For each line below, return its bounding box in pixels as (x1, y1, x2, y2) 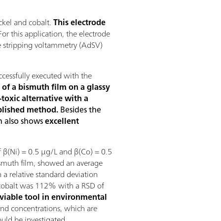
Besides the (58, 103, 101, 117)
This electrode (53, 15, 106, 30)
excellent (45, 114, 79, 128)
